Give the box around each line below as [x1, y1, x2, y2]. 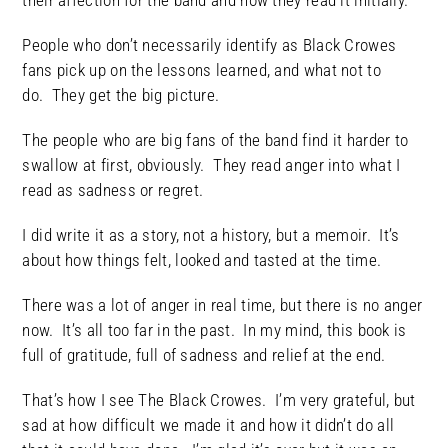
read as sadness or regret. [22, 180, 212, 201]
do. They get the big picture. [22, 85, 228, 106]
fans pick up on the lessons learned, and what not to [22, 60, 381, 81]
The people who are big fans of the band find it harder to [22, 130, 409, 151]
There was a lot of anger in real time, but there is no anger [22, 295, 423, 316]
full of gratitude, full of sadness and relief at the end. [22, 345, 395, 366]
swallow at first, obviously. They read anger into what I [22, 155, 401, 176]
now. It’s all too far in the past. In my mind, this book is [22, 320, 407, 341]
